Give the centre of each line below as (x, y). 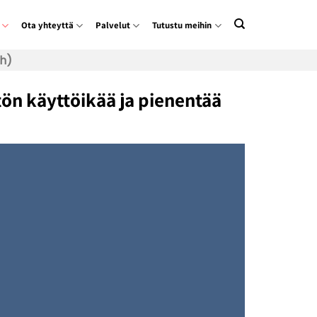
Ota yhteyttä (48, 25)
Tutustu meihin (182, 25)
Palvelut (113, 25)
